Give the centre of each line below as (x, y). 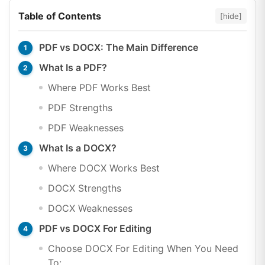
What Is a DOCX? (78, 148)
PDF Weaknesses (86, 127)
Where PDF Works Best (99, 87)
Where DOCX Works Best (104, 168)
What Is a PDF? (73, 67)
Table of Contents (60, 16)
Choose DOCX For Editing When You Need (143, 248)
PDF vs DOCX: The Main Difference (119, 47)
